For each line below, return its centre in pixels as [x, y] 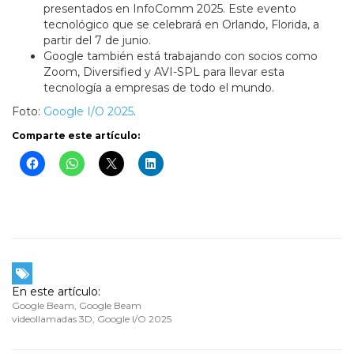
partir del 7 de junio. [99, 41]
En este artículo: [56, 292]
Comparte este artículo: [76, 136]
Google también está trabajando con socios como [181, 56]
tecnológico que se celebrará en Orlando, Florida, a [181, 25]
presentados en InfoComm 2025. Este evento [170, 9]
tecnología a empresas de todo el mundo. [159, 88]
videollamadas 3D [52, 319]
